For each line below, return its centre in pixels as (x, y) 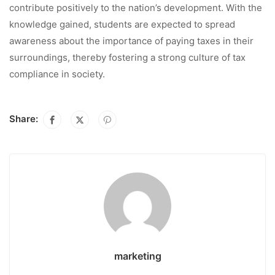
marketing (137, 256)
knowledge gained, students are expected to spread (122, 24)
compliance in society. (57, 74)
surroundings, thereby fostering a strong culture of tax (127, 57)
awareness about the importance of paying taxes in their (131, 41)
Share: (24, 118)
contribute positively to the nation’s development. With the (136, 7)
